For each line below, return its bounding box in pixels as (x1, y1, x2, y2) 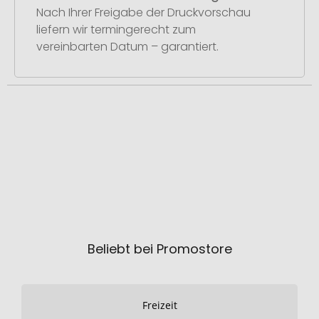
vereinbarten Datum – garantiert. (36, 38, 219, 55)
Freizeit (142, 298, 177, 312)
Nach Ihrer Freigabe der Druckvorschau (36, 4, 251, 21)
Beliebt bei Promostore (87, 240, 232, 258)
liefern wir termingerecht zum (36, 21, 196, 38)
